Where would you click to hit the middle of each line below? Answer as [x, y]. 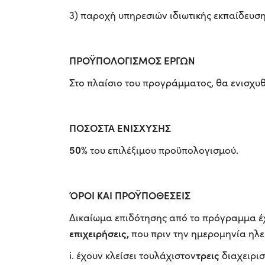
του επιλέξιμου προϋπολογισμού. [163, 150]
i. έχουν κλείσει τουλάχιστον [132, 255]
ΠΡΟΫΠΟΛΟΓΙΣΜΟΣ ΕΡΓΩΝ [132, 60]
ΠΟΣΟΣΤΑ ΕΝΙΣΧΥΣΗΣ [120, 127]
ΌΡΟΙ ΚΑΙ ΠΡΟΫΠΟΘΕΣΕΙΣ [130, 195]
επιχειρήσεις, [99, 233]
